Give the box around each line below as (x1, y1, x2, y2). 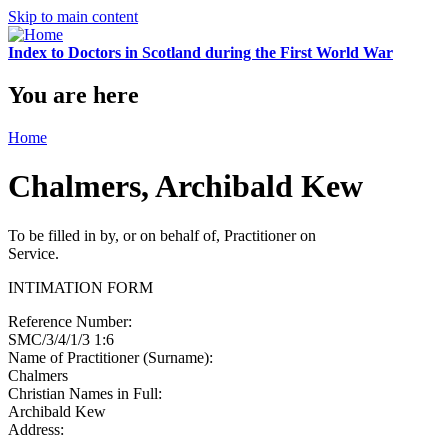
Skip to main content (8, 8, 138, 25)
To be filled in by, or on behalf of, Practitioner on (8, 226, 316, 244)
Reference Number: (8, 312, 136, 330)
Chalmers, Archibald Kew (8, 168, 363, 205)
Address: (8, 420, 68, 438)
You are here (8, 81, 139, 108)
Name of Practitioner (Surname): (8, 348, 217, 366)
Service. (8, 244, 59, 262)
